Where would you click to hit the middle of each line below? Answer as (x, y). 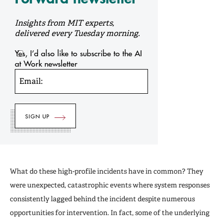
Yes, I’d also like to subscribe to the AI (78, 53)
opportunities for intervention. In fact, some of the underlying (110, 212)
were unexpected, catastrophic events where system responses (110, 185)
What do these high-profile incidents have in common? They (107, 171)
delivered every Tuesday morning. (77, 33)
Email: (31, 81)
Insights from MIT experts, (64, 23)
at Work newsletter (46, 63)
